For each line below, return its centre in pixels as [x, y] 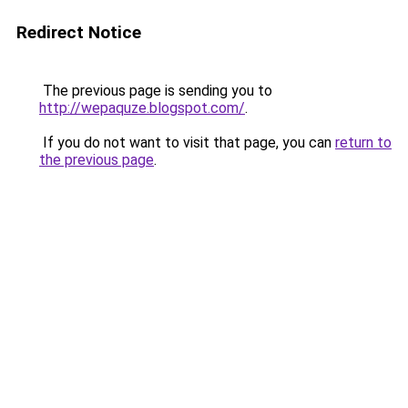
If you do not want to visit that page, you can [187, 143]
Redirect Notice [79, 32]
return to [363, 143]
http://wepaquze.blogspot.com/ [142, 108]
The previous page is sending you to [156, 91]
